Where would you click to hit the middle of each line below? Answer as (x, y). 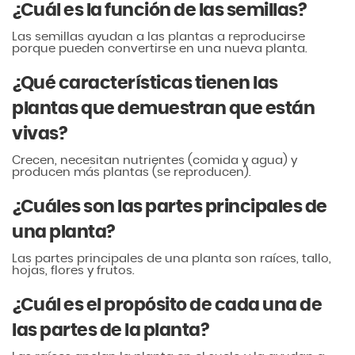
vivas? (40, 134)
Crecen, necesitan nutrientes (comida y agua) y (155, 160)
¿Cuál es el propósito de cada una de (167, 305)
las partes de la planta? (111, 330)
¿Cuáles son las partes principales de (170, 206)
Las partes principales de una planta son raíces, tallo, (172, 258)
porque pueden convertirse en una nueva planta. (160, 48)
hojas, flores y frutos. (73, 270)
